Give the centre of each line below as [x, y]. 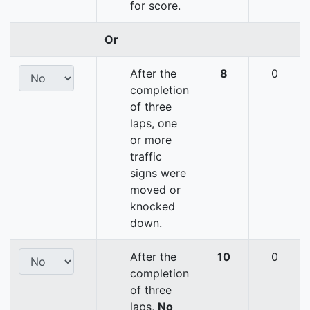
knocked [153, 207]
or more [151, 140]
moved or [155, 190]
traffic [146, 157]
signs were [158, 173]
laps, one [154, 124]
